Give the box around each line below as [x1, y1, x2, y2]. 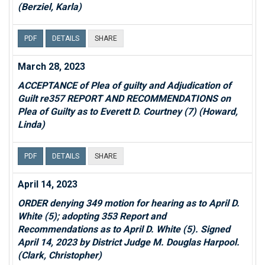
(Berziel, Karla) [18, 1, 82, 12]
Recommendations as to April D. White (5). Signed [18, 224, 230, 235]
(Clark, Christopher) [18, 250, 102, 261]
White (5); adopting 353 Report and [18, 211, 166, 222]
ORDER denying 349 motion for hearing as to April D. [18, 198, 240, 209]
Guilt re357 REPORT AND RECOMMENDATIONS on [18, 93, 231, 104]
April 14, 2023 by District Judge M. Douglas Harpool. [18, 237, 240, 248]
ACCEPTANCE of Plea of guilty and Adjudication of [18, 80, 231, 91]
